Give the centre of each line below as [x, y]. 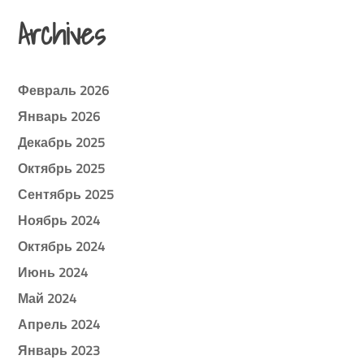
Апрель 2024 [59, 324]
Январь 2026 [59, 116]
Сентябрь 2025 [66, 194]
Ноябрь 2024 [59, 220]
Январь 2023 [59, 350]
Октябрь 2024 [62, 246]
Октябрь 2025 [62, 168]
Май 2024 [48, 298]
